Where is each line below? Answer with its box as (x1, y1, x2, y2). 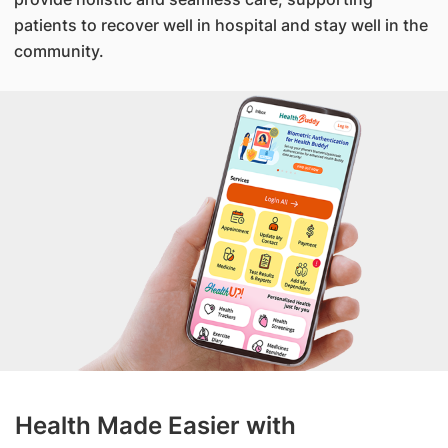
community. (13, 41, 114, 61)
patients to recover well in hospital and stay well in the (13, 15, 428, 35)
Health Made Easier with (15, 411, 296, 440)
